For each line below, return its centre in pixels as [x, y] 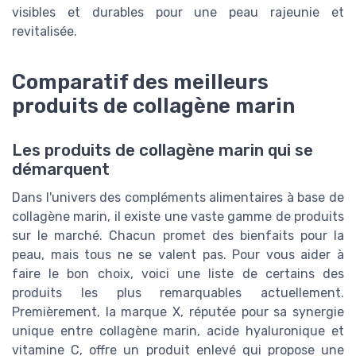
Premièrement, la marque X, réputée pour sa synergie [178, 312]
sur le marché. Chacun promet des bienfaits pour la [178, 236]
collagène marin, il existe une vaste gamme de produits [178, 217]
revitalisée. [44, 32]
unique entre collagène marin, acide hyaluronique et [178, 331]
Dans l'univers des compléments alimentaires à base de [178, 198]
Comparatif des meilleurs [140, 82]
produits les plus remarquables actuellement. [178, 293]
